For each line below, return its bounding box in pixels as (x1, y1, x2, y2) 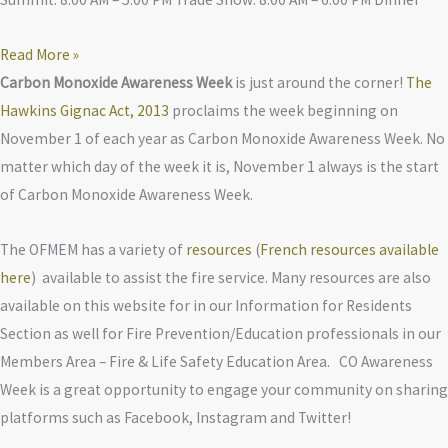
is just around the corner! (235, 73, 406, 93)
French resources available (260, 240, 439, 260)
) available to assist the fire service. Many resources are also (31, 268, 431, 288)
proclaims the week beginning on (169, 101, 398, 121)
